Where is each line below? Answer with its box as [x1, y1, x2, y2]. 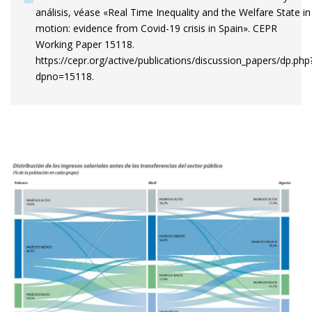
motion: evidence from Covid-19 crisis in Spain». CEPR [36, 21, 277, 35]
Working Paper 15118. [36, 37, 134, 51]
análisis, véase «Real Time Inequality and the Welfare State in [36, 5, 311, 19]
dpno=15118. [36, 69, 94, 83]
